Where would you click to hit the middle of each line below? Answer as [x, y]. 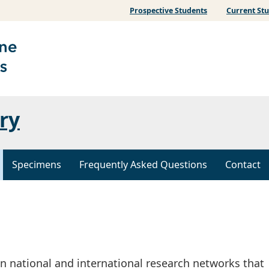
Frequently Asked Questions [143, 165]
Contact [243, 165]
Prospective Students [168, 11]
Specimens [37, 165]
